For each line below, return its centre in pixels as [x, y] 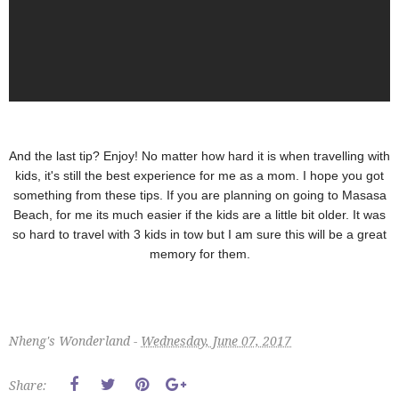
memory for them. [199, 254]
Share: [28, 386]
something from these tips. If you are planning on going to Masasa [199, 195]
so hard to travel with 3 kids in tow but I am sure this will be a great [199, 235]
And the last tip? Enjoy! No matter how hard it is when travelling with [199, 156]
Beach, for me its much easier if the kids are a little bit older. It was [199, 215]
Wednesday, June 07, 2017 [216, 341]
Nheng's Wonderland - [75, 341]
